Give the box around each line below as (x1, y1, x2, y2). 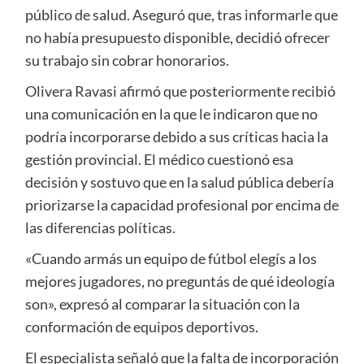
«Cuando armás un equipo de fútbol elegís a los (24, 249, 317, 268)
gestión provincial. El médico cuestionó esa (24, 150, 293, 169)
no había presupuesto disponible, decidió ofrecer (24, 28, 330, 47)
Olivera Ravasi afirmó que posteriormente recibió (24, 82, 336, 101)
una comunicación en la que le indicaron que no (24, 105, 318, 123)
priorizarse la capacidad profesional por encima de (24, 196, 339, 214)
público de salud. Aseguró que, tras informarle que (24, 6, 338, 24)
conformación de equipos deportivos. (24, 318, 258, 336)
